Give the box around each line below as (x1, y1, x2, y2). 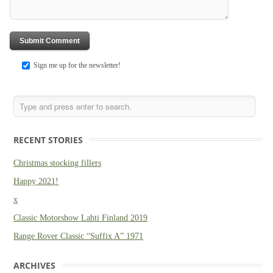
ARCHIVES (13, 259, 56, 271)
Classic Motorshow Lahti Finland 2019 (13, 213, 148, 222)
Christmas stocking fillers (13, 158, 102, 168)
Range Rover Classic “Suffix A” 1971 (13, 231, 144, 241)
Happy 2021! (13, 176, 59, 186)
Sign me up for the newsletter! (33, 60, 121, 69)
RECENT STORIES (13, 133, 83, 146)
